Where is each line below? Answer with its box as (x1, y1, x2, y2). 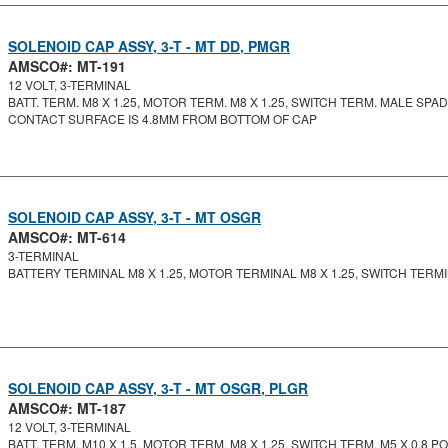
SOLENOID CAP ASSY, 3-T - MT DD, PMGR (8, 36, 291, 56)
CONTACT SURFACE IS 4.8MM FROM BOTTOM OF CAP (8, 110, 318, 127)
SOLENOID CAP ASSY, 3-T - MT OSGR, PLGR (8, 378, 309, 398)
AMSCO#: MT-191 (8, 56, 127, 76)
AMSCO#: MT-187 (8, 398, 127, 418)
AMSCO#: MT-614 (8, 227, 127, 247)
